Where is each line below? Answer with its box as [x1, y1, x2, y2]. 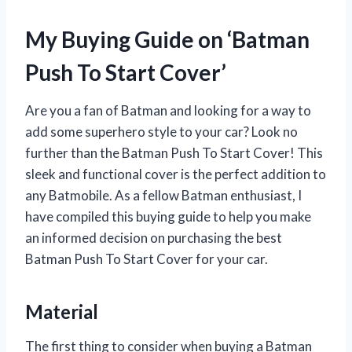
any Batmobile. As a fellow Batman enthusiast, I [25, 186, 302, 203]
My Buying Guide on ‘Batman [25, 25, 310, 53]
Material [25, 299, 98, 323]
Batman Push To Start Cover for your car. [25, 250, 268, 267]
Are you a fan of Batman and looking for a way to [25, 101, 311, 119]
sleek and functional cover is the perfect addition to [25, 165, 326, 182]
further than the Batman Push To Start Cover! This [25, 144, 323, 161]
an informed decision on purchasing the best [25, 229, 282, 246]
